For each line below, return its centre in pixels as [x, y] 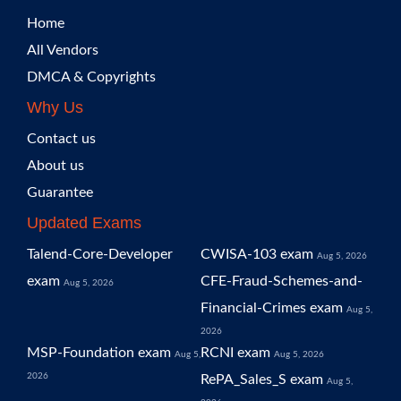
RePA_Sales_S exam [262, 380]
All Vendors [63, 50]
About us [55, 166]
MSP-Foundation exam [99, 353]
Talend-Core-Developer [100, 254]
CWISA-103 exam [257, 254]
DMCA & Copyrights [91, 77]
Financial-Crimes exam [272, 308]
